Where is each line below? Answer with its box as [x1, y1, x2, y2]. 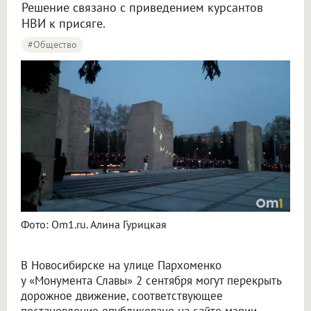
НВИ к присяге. [22, 15, 106, 31]
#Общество [28, 38, 77, 51]
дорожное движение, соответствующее [21, 288, 223, 304]
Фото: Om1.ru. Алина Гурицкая [21, 217, 167, 232]
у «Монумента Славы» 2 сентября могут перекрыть [21, 273, 281, 289]
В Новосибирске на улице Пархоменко [21, 258, 221, 274]
